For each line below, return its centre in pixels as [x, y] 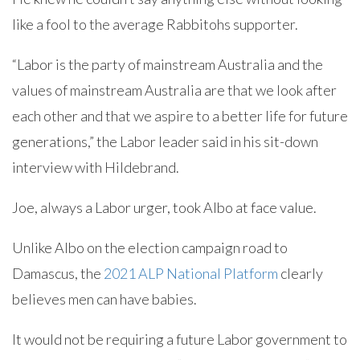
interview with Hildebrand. [96, 167]
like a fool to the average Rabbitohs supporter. [155, 24]
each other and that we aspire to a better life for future [180, 116]
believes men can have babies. [104, 299]
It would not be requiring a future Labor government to [180, 339]
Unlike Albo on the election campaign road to [150, 247]
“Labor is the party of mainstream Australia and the [168, 64]
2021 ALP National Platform [191, 273]
